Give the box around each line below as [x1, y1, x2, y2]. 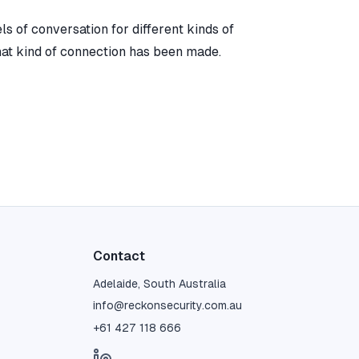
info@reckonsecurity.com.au [93, 299, 242, 313]
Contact [93, 248, 145, 264]
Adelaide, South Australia [93, 277, 226, 291]
